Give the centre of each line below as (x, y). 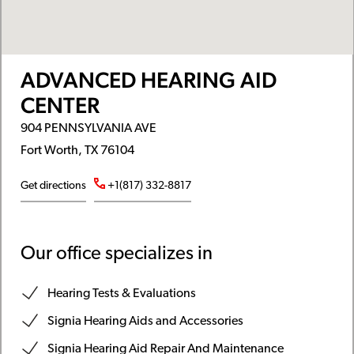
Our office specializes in (116, 254)
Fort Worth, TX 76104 (77, 151)
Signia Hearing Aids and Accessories (145, 321)
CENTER (60, 105)
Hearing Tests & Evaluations (121, 294)
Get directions (53, 186)
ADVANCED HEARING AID (148, 79)
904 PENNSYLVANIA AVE (88, 128)
